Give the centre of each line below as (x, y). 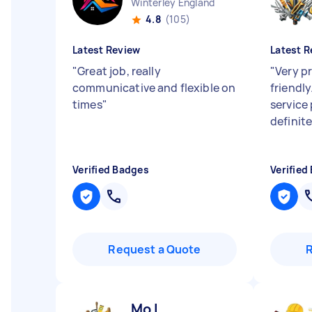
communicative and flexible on (154, 88)
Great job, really (119, 71)
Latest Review (107, 50)
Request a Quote (155, 249)
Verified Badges (111, 170)
